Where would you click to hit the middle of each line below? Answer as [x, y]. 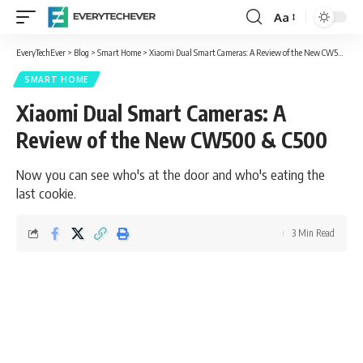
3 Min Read [313, 233]
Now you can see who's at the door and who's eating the [171, 174]
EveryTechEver [41, 52]
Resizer [293, 46]
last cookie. [46, 193]
